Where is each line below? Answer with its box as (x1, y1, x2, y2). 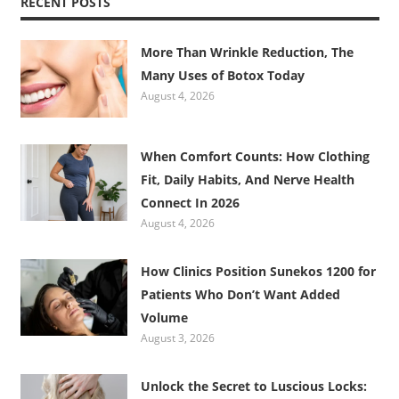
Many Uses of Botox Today (141, 67, 305, 85)
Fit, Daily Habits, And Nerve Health (141, 170, 355, 188)
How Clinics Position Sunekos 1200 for (141, 262, 377, 280)
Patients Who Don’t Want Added (141, 285, 341, 303)
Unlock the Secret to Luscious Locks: (141, 377, 368, 395)
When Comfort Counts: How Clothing (141, 147, 370, 165)
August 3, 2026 (141, 330, 216, 346)
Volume (141, 308, 189, 326)
